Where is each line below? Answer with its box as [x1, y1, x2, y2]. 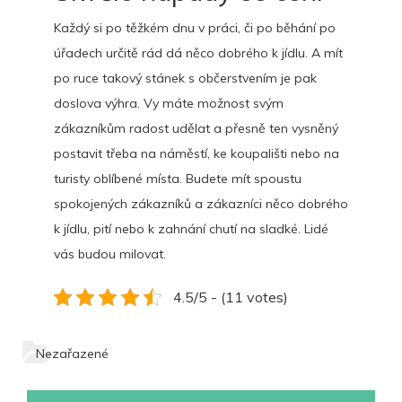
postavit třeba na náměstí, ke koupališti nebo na [54, 145, 339, 162]
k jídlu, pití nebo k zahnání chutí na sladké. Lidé [54, 221, 328, 237]
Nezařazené [36, 345, 109, 362]
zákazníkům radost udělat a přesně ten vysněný [54, 120, 338, 136]
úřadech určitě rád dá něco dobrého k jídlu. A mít [54, 45, 343, 61]
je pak [277, 70, 317, 86]
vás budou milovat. [54, 246, 166, 262]
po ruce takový [54, 70, 145, 86]
